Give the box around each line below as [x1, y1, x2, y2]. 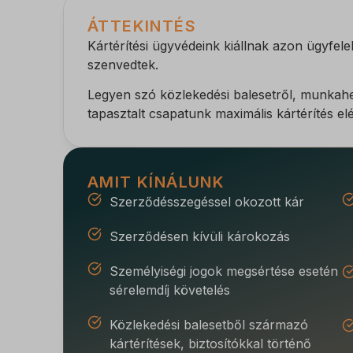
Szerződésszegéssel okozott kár [109, 194, 304, 210]
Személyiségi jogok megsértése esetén [109, 263, 338, 280]
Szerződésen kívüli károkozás [109, 229, 290, 245]
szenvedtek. [87, 57, 162, 72]
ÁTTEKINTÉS [87, 17, 196, 35]
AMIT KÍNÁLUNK [87, 173, 225, 192]
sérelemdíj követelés [109, 282, 230, 299]
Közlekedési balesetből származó [109, 317, 308, 333]
